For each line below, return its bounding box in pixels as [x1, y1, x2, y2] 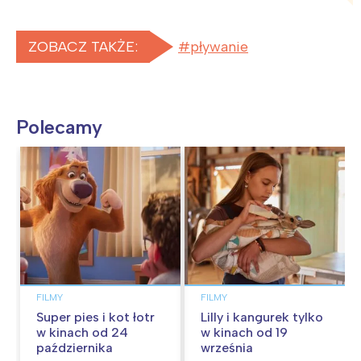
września [201, 339, 253, 355]
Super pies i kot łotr [36, 309, 155, 325]
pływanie [190, 38, 248, 56]
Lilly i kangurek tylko [201, 309, 323, 325]
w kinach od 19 [201, 324, 288, 340]
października [36, 339, 113, 355]
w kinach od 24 [36, 324, 128, 340]
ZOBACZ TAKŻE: [28, 38, 138, 56]
